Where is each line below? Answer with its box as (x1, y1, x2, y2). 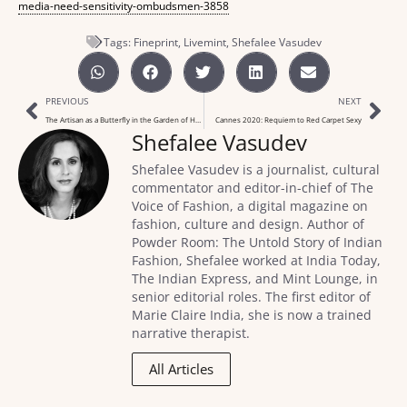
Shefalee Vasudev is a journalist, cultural (132, 160, 380, 178)
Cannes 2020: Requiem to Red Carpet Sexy (215, 114, 362, 124)
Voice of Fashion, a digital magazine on (132, 196, 368, 214)
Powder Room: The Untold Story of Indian (132, 233, 382, 251)
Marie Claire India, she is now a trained (132, 305, 372, 323)
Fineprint (133, 34, 178, 50)
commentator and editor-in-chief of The (132, 178, 373, 196)
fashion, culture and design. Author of (132, 214, 364, 233)
